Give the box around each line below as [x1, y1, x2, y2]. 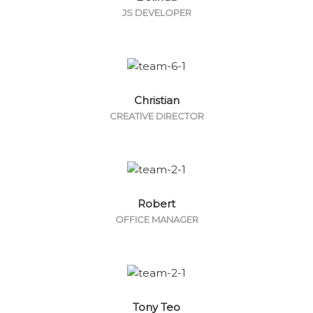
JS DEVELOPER [122, 7, 191, 19]
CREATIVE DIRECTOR [109, 110, 204, 122]
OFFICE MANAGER [115, 214, 198, 226]
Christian [133, 94, 180, 108]
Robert [138, 197, 175, 211]
